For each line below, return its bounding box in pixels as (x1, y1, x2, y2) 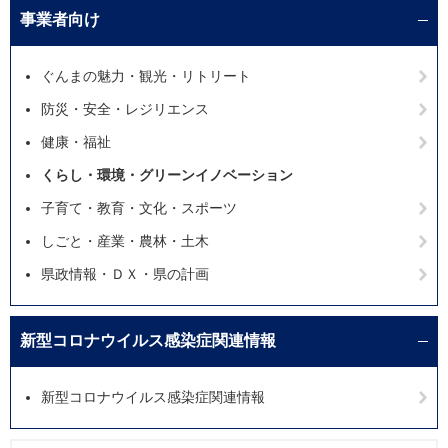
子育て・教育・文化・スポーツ (41, 200, 237, 216)
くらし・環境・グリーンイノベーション (41, 167, 293, 183)
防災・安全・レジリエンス (41, 101, 209, 117)
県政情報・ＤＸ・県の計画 (41, 266, 209, 282)
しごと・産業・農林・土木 (41, 233, 209, 249)
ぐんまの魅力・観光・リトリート (41, 68, 251, 84)
